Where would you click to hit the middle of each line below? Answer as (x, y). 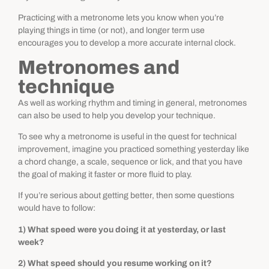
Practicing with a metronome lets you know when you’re (121, 18)
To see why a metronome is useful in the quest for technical (127, 136)
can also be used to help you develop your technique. (117, 115)
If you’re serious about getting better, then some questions (126, 196)
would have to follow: (57, 208)
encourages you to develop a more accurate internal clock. (127, 43)
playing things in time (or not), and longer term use (111, 31)
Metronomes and (99, 67)
